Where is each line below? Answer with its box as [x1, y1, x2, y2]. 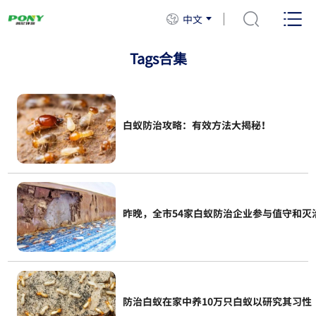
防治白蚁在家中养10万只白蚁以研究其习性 [122, 294, 312, 309]
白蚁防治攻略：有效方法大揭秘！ [122, 118, 271, 132]
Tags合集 [129, 47, 187, 68]
